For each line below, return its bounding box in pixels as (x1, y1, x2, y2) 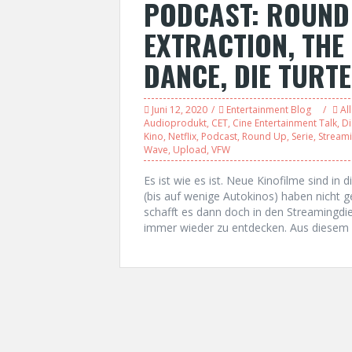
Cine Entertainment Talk (233, 116, 337, 130)
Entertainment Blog (226, 103, 311, 116)
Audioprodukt (144, 116, 207, 130)
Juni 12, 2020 (152, 103, 207, 116)
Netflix (168, 130, 196, 143)
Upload (173, 143, 207, 156)
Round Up (242, 130, 287, 143)
